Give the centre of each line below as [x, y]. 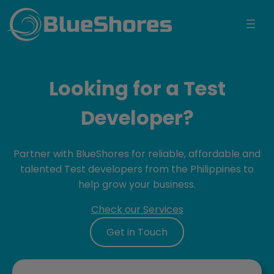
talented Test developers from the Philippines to [137, 169]
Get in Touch [137, 232]
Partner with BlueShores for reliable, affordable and [137, 154]
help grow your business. [137, 184]
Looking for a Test [137, 89]
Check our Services [137, 209]
